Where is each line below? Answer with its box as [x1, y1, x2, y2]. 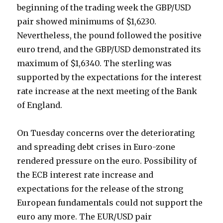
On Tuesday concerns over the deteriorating [17, 128, 195, 138]
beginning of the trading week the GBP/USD [17, 2, 191, 13]
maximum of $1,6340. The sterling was [17, 58, 172, 69]
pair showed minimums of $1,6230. [17, 16, 157, 27]
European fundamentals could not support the [17, 198, 203, 208]
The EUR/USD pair [79, 212, 152, 222]
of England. [17, 100, 63, 111]
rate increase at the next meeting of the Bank [17, 86, 198, 97]
